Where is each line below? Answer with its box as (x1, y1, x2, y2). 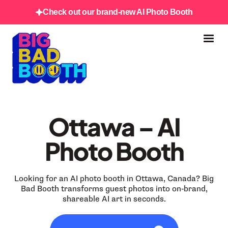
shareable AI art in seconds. (62, 193, 166, 204)
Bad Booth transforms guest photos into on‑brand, (20, 183, 208, 194)
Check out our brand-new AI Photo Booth (43, 8, 192, 16)
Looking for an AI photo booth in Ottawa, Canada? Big (14, 173, 214, 184)
